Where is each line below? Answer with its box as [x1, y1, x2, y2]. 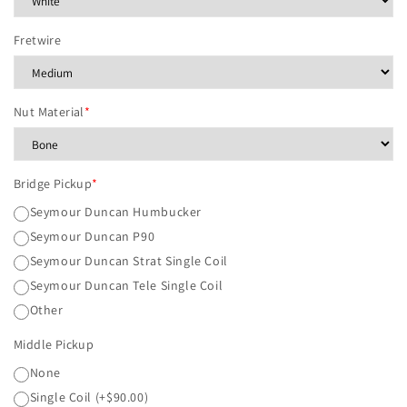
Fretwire [14, 32, 62, 49]
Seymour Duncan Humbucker [29, 203, 202, 221]
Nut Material [14, 104, 84, 121]
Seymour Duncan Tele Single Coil [29, 277, 223, 294]
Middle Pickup [14, 336, 94, 353]
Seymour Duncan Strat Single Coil [29, 253, 228, 270]
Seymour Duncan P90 [29, 228, 155, 245]
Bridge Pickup [14, 175, 93, 193]
